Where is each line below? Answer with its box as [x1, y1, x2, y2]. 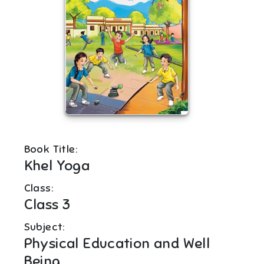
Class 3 [24, 196, 71, 214]
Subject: [24, 220, 65, 234]
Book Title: [24, 143, 77, 156]
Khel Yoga [24, 157, 90, 175]
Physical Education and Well [24, 235, 210, 253]
